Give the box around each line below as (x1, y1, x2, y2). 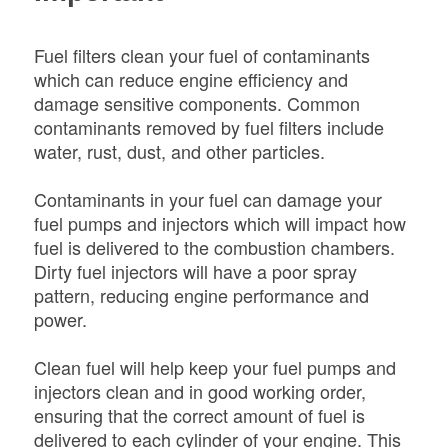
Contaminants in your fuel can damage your (33, 186, 382, 213)
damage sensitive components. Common (33, 90, 360, 117)
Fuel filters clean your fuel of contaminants (33, 42, 370, 69)
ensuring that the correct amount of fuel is (33, 402, 365, 429)
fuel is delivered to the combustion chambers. (33, 234, 395, 261)
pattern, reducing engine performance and (33, 282, 369, 309)
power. (33, 306, 87, 333)
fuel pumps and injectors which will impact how (33, 210, 406, 237)
